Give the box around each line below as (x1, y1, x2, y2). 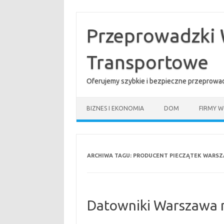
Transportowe (86, 51, 208, 72)
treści (75, 25, 92, 33)
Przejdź (75, 11, 99, 19)
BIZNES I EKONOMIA (86, 105, 144, 111)
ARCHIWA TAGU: (86, 152, 133, 158)
